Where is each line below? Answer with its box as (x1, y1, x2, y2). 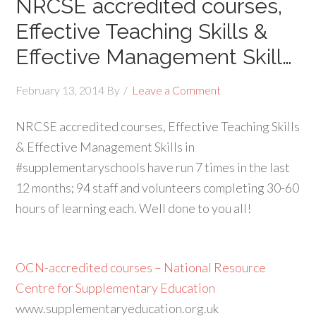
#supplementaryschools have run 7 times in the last (16, 159, 291, 175)
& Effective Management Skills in (16, 139, 195, 154)
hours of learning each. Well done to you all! (16, 200, 252, 216)
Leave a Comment (132, 83, 221, 97)
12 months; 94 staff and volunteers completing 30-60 (16, 180, 300, 195)
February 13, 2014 (16, 83, 105, 97)
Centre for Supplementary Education (16, 280, 216, 296)
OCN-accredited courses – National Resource (16, 260, 267, 275)
